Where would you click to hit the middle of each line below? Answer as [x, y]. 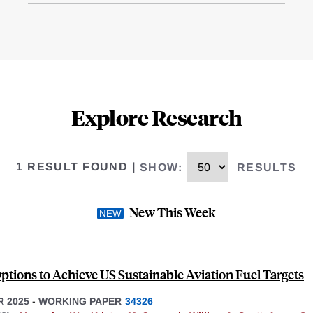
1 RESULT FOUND [72, 167]
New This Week [173, 212]
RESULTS [267, 167]
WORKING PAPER [80, 301]
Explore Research [156, 117]
